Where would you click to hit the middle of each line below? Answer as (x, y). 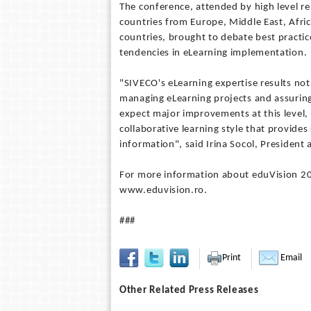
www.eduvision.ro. (163, 191)
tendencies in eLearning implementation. (213, 53)
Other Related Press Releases (189, 291)
